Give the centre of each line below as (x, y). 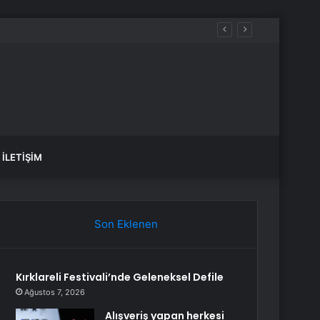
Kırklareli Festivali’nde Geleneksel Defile (120, 277)
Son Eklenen (126, 224)
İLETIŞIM (22, 157)
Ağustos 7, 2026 (55, 292)
